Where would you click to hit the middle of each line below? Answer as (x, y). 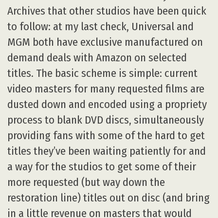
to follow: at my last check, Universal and (100, 27)
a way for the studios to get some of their (102, 167)
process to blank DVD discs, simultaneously (106, 120)
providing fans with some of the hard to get (106, 136)
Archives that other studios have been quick (107, 11)
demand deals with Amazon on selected (97, 58)
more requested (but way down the (86, 182)
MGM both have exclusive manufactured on (105, 42)
